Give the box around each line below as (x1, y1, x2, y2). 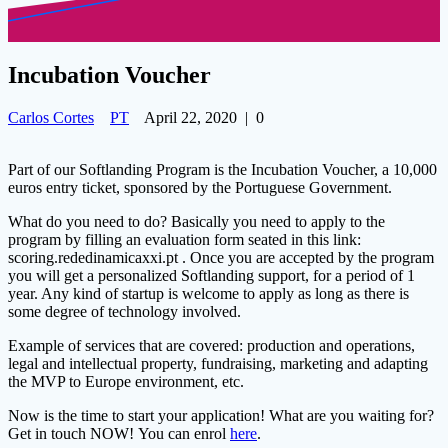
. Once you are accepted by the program (178, 249, 434, 267)
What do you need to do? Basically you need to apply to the (8, 213, 385, 231)
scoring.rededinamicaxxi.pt (8, 249, 178, 267)
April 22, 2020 (144, 109, 237, 127)
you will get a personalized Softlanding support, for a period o (8, 267, 398, 285)
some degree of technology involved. (8, 303, 241, 321)
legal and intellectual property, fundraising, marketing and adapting (8, 355, 428, 373)
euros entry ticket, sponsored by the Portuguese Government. (8, 179, 392, 197)
